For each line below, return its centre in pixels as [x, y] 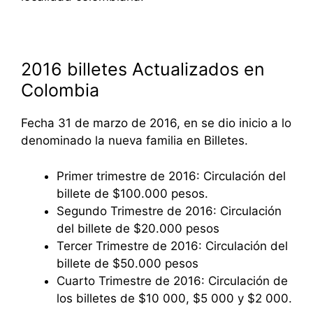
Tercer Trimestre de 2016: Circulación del [172, 246]
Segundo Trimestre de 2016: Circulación [169, 211]
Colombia [60, 90]
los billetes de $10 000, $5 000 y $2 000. [174, 298]
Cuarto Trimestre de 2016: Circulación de [172, 281]
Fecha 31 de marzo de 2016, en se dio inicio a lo [156, 123]
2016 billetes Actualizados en [143, 70]
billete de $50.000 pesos [128, 263]
